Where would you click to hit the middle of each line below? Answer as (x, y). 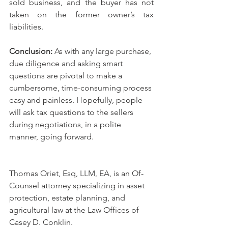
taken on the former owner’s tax (81, 15)
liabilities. (27, 27)
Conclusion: (32, 51)
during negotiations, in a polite (66, 125)
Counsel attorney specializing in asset (78, 186)
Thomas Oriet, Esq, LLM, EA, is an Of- (76, 174)
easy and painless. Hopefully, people (77, 100)
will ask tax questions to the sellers (72, 112)
